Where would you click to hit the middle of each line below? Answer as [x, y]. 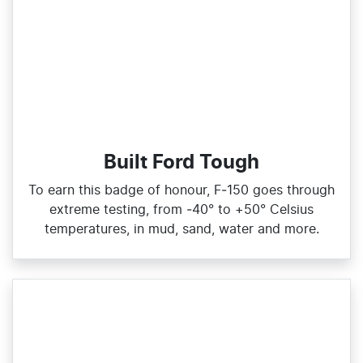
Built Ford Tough [181, 163]
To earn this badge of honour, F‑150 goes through [181, 191]
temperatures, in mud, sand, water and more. [181, 230]
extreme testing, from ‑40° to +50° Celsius [181, 210]
